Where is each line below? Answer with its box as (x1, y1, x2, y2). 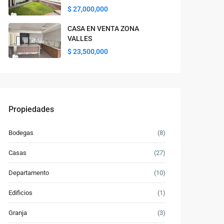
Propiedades (8, 104, 54, 114)
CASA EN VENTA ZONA (67, 24, 139, 32)
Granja (8, 209, 27, 216)
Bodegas (8, 129, 33, 136)
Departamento (8, 169, 49, 176)
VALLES (67, 34, 92, 42)
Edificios (8, 189, 32, 196)
